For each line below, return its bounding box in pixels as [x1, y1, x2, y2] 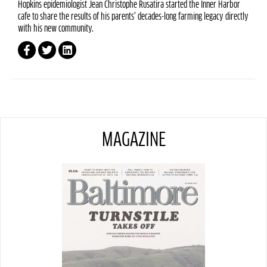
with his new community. [18, 24, 94, 34]
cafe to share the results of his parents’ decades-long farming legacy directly [18, 12, 249, 22]
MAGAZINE [101, 131, 166, 151]
